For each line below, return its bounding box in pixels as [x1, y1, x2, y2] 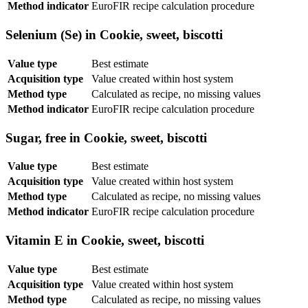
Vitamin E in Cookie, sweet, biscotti [5, 233, 204, 248]
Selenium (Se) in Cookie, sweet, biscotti [5, 27, 223, 43]
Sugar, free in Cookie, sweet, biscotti [5, 130, 207, 145]
